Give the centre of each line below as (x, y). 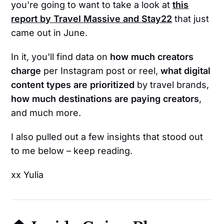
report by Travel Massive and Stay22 (92, 19)
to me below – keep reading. (72, 151)
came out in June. (49, 33)
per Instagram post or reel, (102, 71)
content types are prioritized (74, 85)
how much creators (152, 57)
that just (191, 19)
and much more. (46, 113)
